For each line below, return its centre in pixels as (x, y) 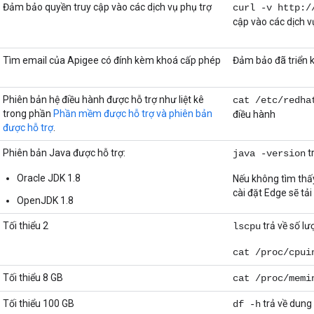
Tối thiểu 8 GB (33, 278)
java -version (269, 154)
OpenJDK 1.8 (45, 201)
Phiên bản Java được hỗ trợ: (64, 153)
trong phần (28, 114)
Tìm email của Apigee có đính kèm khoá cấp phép (112, 61)
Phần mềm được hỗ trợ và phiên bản (133, 114)
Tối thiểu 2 (26, 226)
